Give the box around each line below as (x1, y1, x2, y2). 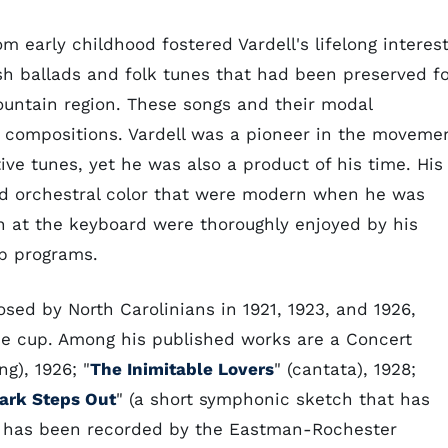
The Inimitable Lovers (90, 359, 274, 379)
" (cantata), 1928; (274, 359, 416, 379)
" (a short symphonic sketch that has (116, 389, 430, 409)
